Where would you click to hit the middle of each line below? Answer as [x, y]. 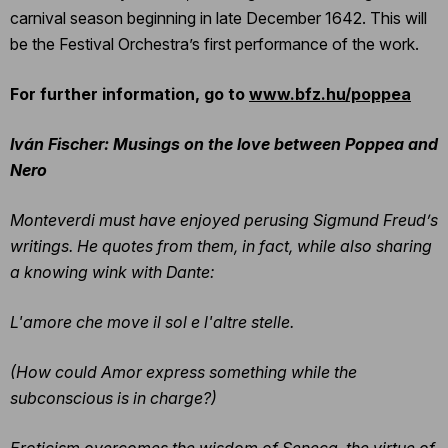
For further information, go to [127, 93]
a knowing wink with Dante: [112, 271]
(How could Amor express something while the [183, 371]
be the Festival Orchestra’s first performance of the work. [214, 43]
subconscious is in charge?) [113, 397]
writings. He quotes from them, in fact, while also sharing [221, 245]
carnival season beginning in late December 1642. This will [218, 17]
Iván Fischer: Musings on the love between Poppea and [224, 143]
